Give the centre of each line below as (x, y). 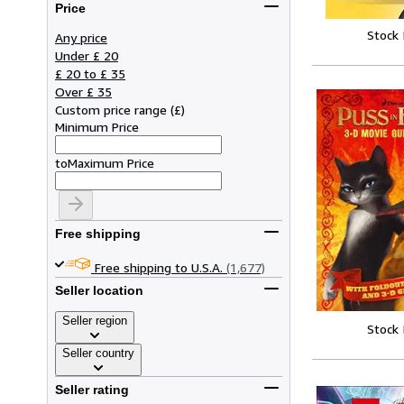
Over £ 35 (83, 91)
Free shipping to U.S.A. (159, 267)
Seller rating (92, 390)
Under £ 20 (87, 55)
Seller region (95, 320)
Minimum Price (97, 126)
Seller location (99, 291)
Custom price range (111, 109)
